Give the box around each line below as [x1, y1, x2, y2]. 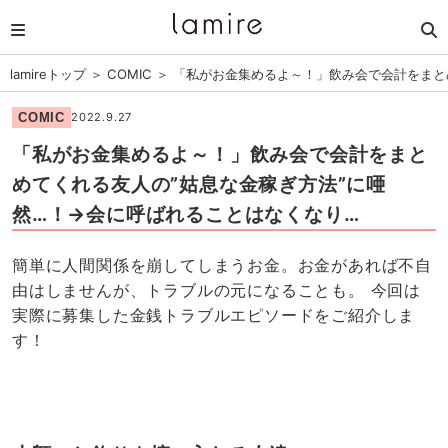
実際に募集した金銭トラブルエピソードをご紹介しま [11, 305, 416, 326]
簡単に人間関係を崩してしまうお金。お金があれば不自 [11, 255, 433, 276]
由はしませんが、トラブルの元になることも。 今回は [11, 280, 422, 301]
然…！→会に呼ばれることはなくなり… [11, 201, 360, 226]
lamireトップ [10, 65, 86, 82]
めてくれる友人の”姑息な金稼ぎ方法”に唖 [11, 171, 387, 196]
